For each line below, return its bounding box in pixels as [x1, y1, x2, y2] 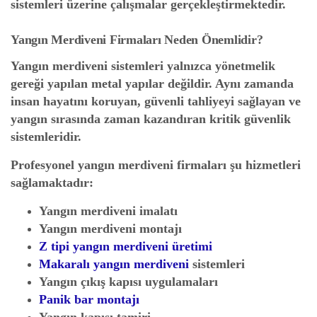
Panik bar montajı [39, 292, 139, 306]
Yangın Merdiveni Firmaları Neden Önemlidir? [11, 33, 263, 47]
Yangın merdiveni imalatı [39, 204, 178, 218]
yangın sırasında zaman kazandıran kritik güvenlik [11, 112, 291, 126]
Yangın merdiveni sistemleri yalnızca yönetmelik [11, 59, 275, 73]
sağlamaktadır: [11, 175, 93, 190]
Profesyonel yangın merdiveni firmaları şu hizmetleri [11, 158, 301, 172]
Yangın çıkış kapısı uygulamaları [39, 275, 218, 289]
